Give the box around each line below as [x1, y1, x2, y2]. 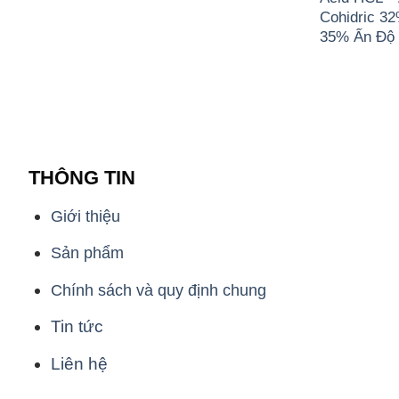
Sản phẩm [50, 243, 124, 263]
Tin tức [50, 317, 103, 337]
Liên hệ [50, 354, 108, 373]
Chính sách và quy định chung [50, 280, 266, 299]
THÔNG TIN [28, 166, 135, 189]
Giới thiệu [50, 206, 120, 225]
